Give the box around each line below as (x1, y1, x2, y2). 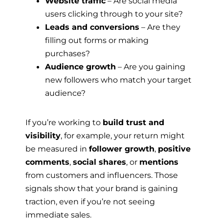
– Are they (139, 22, 180, 32)
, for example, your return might (61, 130, 185, 140)
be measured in (25, 143, 89, 153)
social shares (73, 156, 126, 167)
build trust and (103, 117, 164, 127)
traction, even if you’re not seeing (25, 196, 155, 206)
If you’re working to (25, 117, 103, 127)
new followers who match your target (45, 75, 192, 85)
